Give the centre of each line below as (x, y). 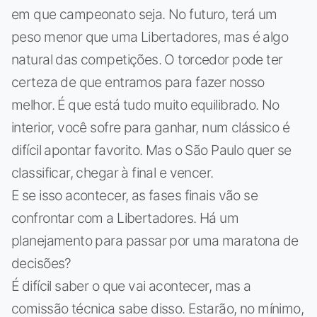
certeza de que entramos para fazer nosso (138, 82)
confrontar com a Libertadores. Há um (125, 218)
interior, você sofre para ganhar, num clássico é (151, 127)
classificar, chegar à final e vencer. (113, 172)
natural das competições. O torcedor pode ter (147, 59)
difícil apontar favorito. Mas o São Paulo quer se (151, 150)
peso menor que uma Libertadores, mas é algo (150, 36)
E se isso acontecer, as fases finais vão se (135, 195)
